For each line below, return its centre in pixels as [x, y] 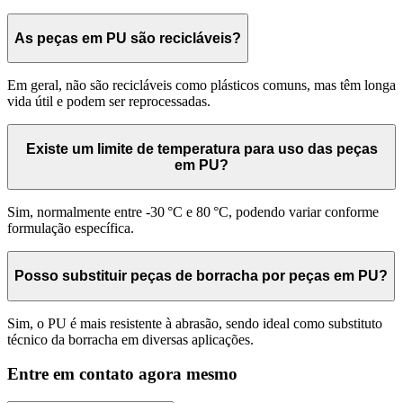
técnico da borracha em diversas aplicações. [130, 339]
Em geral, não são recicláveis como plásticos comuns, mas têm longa [201, 85]
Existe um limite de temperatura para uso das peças [201, 148]
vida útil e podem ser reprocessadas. [109, 102]
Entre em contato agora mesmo [122, 374]
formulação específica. [71, 228]
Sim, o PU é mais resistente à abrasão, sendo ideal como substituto [195, 323]
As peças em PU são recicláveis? [128, 38]
